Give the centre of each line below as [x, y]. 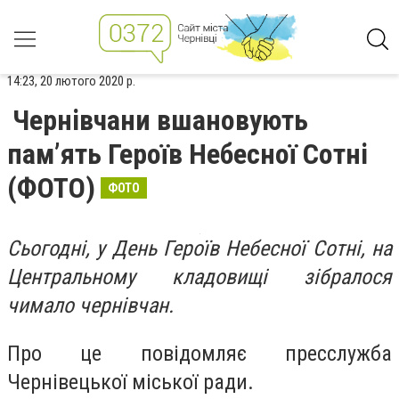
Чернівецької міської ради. [130, 382]
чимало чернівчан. [90, 305]
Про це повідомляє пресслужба [199, 353]
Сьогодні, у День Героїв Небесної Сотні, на [199, 248]
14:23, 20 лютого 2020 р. [71, 81]
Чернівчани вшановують [160, 120]
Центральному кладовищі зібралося [199, 277]
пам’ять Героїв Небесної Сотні [187, 154]
